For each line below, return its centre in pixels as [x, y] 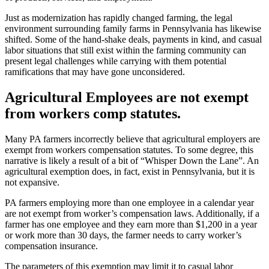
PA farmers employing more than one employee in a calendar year [129, 203]
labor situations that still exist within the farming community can [125, 50]
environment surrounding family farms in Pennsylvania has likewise [133, 29]
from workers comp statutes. [93, 114]
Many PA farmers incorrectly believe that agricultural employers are [132, 139]
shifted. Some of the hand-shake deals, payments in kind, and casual [133, 40]
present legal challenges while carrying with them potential [116, 61]
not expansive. [32, 183]
